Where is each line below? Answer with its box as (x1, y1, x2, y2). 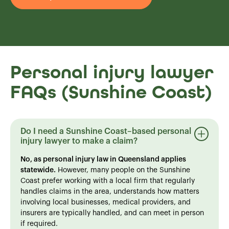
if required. (20, 220, 58, 227)
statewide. (20, 166, 56, 174)
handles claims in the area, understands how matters (20, 188, 199, 195)
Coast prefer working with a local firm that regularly (20, 177, 195, 185)
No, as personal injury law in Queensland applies (20, 155, 186, 163)
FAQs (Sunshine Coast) (10, 81, 212, 103)
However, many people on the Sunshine (56, 166, 190, 174)
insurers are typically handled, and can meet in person (20, 209, 204, 217)
